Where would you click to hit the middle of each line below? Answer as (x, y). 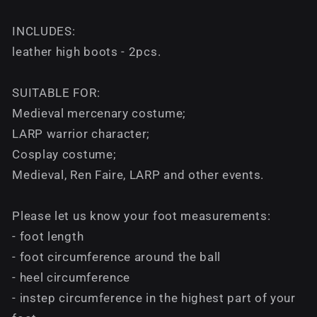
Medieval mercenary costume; (99, 114)
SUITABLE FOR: (56, 93)
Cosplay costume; (64, 155)
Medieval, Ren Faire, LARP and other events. (138, 175)
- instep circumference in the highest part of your (154, 298)
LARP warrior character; (81, 134)
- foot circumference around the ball (117, 257)
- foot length (48, 237)
